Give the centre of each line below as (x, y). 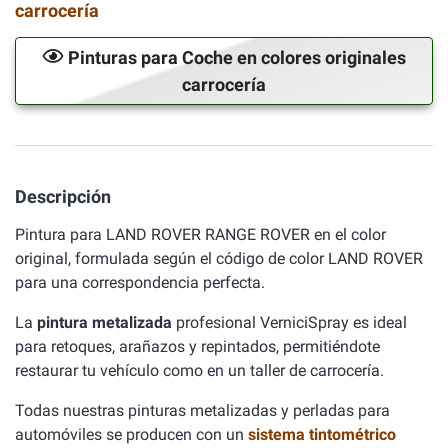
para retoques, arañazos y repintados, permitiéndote (197, 346)
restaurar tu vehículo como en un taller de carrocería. (199, 370)
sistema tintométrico (322, 434)
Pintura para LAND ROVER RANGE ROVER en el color (200, 234)
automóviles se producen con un (131, 434)
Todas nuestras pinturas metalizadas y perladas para (202, 410)
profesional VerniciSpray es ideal (289, 322)
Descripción (63, 196)
